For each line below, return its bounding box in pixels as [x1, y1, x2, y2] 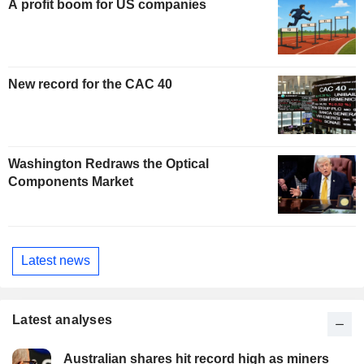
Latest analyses [12, 312, 113, 327]
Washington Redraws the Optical [8, 156, 209, 171]
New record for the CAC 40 [8, 77, 172, 92]
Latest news [21, 253, 90, 268]
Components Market [8, 174, 133, 188]
